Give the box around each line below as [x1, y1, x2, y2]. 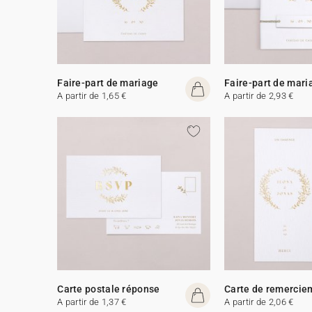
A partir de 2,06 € [224, 296, 294, 307]
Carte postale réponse [57, 283, 160, 295]
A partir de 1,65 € [57, 90, 127, 101]
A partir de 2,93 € [224, 90, 294, 101]
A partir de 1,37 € [57, 296, 127, 307]
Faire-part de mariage [57, 77, 159, 88]
